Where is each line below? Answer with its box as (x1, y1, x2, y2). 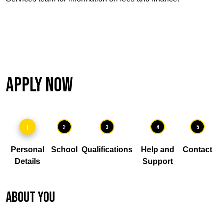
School (51, 145, 78, 154)
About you (6, 189, 55, 206)
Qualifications (81, 145, 133, 154)
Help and (140, 145, 174, 154)
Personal (10, 145, 44, 154)
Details (14, 157, 40, 165)
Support (142, 157, 173, 165)
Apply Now (6, 74, 73, 97)
